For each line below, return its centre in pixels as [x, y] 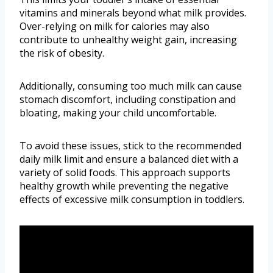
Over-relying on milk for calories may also [115, 26]
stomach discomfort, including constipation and [128, 99]
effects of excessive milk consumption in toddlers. [132, 199]
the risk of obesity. [62, 53]
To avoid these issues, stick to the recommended [130, 145]
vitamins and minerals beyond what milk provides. [133, 12]
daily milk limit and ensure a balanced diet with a [129, 159]
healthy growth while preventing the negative [124, 186]
